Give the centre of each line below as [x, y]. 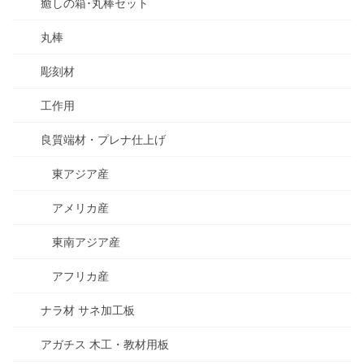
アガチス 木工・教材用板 [105, 344]
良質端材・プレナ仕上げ [103, 139]
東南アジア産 [86, 242]
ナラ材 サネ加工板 [88, 310]
